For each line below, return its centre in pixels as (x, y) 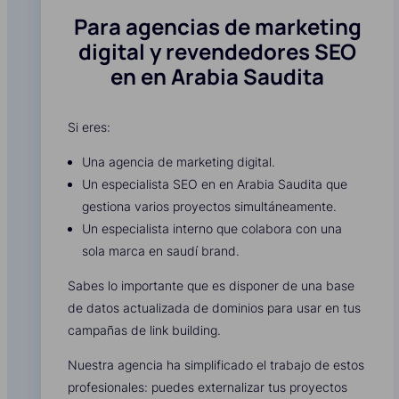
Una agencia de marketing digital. (179, 162)
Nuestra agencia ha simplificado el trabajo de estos (216, 365)
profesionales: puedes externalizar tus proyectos (208, 387)
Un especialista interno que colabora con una (212, 229)
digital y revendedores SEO (217, 52)
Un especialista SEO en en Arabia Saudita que (215, 184)
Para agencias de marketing (217, 27)
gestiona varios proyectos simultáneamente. (209, 207)
